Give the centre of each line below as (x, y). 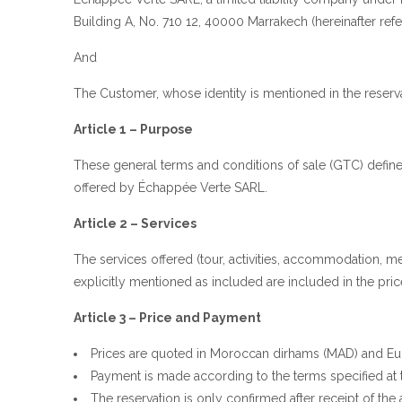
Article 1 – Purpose (133, 129)
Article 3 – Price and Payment (167, 317)
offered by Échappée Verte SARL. (170, 187)
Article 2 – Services (135, 223)
